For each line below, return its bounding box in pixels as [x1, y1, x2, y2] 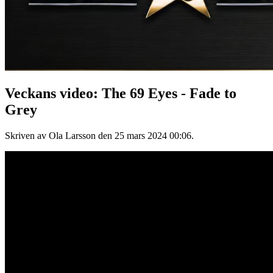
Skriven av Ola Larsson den [5, 130, 115, 141]
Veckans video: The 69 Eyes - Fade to [5, 85, 236, 101]
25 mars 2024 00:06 [115, 130, 191, 141]
